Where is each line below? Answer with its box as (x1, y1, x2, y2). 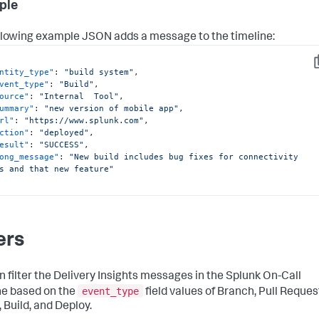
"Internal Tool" (39, 90, 120, 101)
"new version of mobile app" (44, 103, 179, 113)
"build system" (64, 66, 135, 77)
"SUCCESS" (39, 139, 85, 150)
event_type (82, 285, 139, 297)
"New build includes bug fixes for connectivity (69, 151, 299, 162)
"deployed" (39, 127, 90, 137)
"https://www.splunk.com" (24, 115, 145, 125)
